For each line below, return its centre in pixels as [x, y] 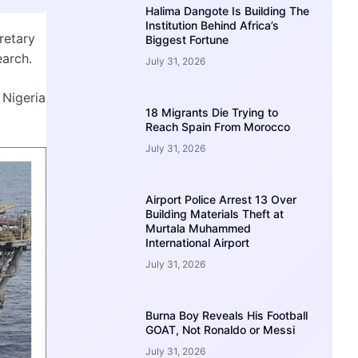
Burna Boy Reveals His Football [227, 315]
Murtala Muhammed [199, 228]
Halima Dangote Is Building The [228, 10]
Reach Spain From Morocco [218, 126]
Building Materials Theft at [215, 213]
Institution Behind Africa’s [213, 25]
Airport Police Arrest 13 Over [221, 199]
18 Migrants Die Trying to [212, 112]
